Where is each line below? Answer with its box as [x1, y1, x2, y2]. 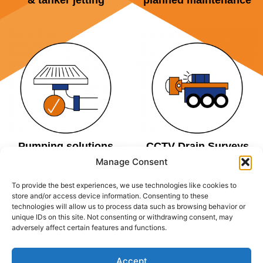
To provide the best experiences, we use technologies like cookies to [12, 181, 237, 190]
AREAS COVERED [67, 205, 196, 222]
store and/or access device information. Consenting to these [12, 191, 208, 200]
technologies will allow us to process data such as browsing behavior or [12, 202, 245, 211]
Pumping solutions [18, 140, 113, 152]
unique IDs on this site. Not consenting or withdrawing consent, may [12, 213, 233, 221]
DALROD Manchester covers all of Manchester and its [19, 250, 244, 261]
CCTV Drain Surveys [146, 140, 249, 152]
